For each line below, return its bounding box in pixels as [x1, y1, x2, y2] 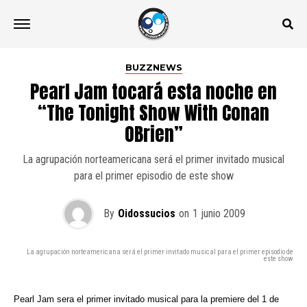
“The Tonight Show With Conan [38, 99, 269, 127]
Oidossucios [117, 207, 175, 220]
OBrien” [124, 120, 183, 148]
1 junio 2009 [192, 207, 245, 220]
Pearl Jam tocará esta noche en [30, 77, 277, 106]
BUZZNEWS [125, 62, 182, 73]
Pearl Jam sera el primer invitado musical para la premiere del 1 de [14, 294, 279, 304]
